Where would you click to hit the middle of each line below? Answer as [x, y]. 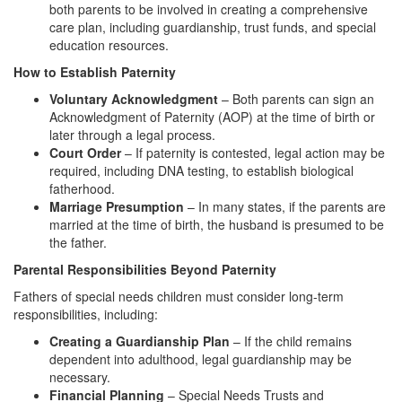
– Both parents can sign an [296, 98]
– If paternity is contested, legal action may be [253, 152]
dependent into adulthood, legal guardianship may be [201, 358]
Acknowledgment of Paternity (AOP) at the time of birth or [212, 116]
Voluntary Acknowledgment [134, 98]
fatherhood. [82, 188]
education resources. [109, 44]
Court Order [85, 152]
